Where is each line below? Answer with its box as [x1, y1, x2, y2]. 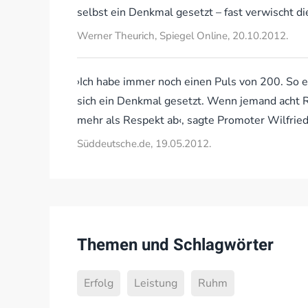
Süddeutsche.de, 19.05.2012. [77, 137, 211, 151]
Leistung [134, 276, 177, 291]
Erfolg [84, 276, 113, 291]
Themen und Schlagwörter [77, 233, 274, 257]
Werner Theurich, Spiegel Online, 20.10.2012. [77, 29, 288, 43]
